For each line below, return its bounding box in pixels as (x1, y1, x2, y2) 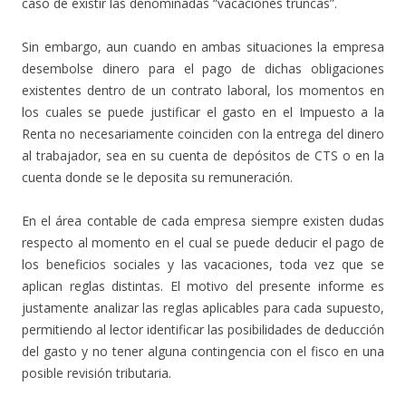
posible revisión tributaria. (22, 364, 171, 382)
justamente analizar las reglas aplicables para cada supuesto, (22, 299, 384, 316)
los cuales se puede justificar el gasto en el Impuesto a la (22, 103, 384, 121)
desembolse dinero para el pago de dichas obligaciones (22, 60, 384, 77)
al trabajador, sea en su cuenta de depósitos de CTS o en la (22, 147, 384, 164)
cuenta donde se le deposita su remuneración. (22, 169, 293, 186)
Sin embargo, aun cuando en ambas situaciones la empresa (22, 38, 384, 55)
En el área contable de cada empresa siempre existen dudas (22, 212, 384, 229)
